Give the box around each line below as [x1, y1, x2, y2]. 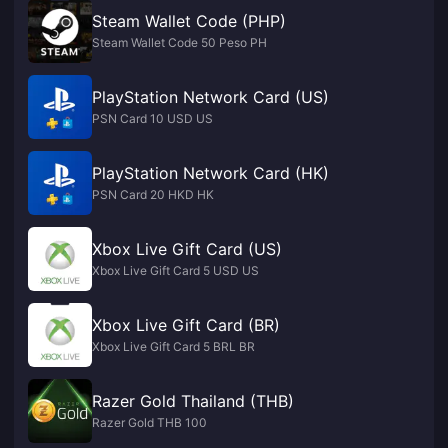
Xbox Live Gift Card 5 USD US [92, 263, 259, 278]
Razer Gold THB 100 [92, 415, 207, 430]
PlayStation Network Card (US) [92, 87, 329, 107]
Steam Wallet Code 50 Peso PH [92, 35, 267, 50]
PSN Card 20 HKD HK [92, 187, 214, 202]
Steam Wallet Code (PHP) [92, 11, 286, 31]
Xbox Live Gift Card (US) [92, 239, 282, 259]
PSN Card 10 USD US [92, 111, 213, 126]
